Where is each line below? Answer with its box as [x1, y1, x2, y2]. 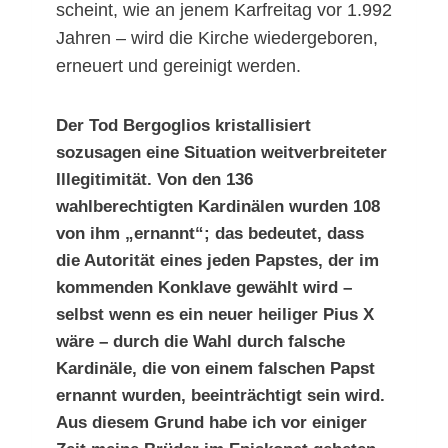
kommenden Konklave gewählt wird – [56, 278, 352, 298]
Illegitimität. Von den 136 [56, 170, 253, 190]
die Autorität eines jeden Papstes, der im [56, 251, 379, 271]
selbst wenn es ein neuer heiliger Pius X [56, 305, 374, 325]
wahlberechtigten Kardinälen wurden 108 [56, 197, 380, 217]
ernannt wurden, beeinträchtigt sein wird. [56, 386, 385, 406]
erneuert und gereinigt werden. [56, 56, 301, 77]
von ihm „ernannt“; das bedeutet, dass [56, 224, 364, 244]
